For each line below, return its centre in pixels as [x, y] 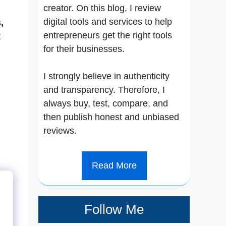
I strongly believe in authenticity [106, 76]
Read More [114, 165]
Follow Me [114, 209]
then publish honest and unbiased [111, 117]
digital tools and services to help [108, 22]
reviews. [61, 131]
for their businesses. [85, 49]
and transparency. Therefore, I [104, 90]
